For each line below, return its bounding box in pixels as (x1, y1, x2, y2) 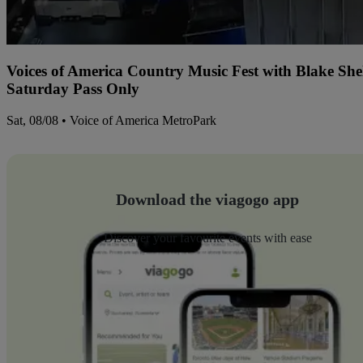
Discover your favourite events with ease (103, 231, 312, 246)
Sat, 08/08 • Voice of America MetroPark (6, 113, 216, 128)
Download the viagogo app (116, 190, 299, 209)
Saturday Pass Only (6, 80, 139, 98)
